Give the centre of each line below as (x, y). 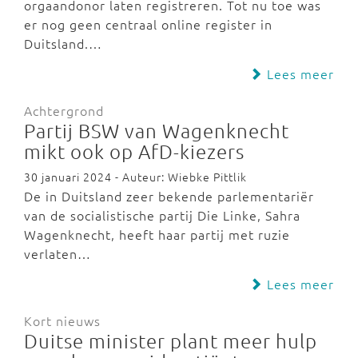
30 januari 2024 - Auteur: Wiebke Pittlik (135, 177)
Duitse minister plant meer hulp (171, 340)
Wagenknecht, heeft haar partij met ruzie (157, 234)
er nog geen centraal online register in (148, 24)
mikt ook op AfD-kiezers (134, 151)
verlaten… (58, 253)
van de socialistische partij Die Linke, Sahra (162, 215)
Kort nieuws (62, 320)
